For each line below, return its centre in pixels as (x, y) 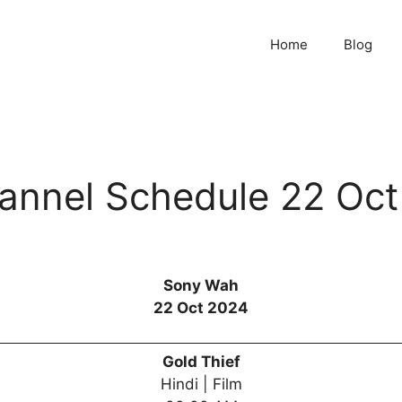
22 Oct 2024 (201, 308)
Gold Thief (201, 361)
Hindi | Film (201, 384)
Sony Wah (201, 286)
